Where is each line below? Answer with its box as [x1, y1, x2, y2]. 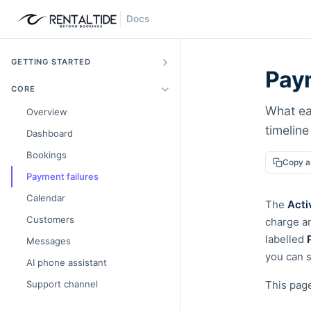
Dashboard [26, 128, 73, 139]
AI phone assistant [26, 257, 107, 268]
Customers [26, 214, 74, 225]
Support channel [26, 278, 98, 289]
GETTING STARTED [11, 57, 91, 67]
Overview [26, 106, 67, 117]
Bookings [26, 149, 67, 160]
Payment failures [26, 171, 99, 182]
